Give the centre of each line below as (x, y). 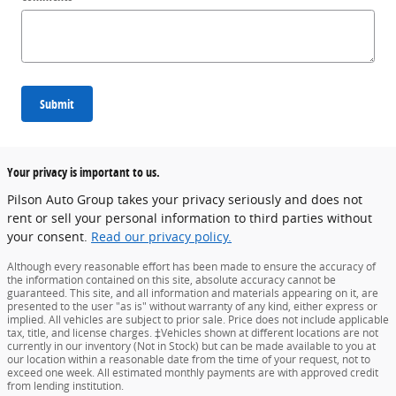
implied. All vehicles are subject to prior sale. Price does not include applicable (198, 320)
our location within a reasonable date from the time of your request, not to (189, 360)
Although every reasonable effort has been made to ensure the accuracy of (191, 267)
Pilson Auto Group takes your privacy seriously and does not (185, 200)
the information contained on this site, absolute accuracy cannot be (171, 280)
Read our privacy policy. (161, 237)
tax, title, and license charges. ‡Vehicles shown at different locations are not (193, 333)
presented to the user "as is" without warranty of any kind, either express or (192, 307)
